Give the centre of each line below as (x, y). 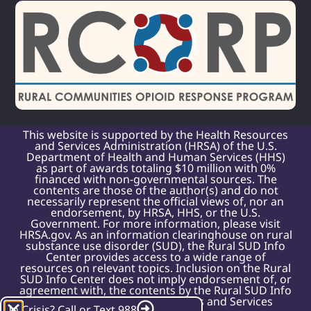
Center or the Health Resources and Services (155, 301)
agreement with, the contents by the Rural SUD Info (155, 290)
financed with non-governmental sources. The (155, 179)
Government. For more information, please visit (155, 223)
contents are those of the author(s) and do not (155, 190)
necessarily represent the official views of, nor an (155, 201)
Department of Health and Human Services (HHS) (155, 157)
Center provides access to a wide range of (155, 257)
